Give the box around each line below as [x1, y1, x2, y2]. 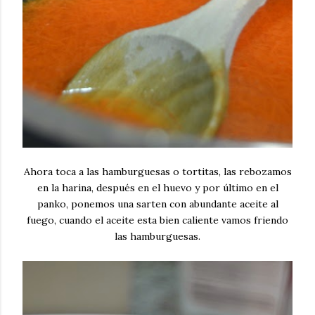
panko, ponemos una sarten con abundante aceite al [37, 198, 278, 210]
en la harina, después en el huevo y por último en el [37, 181, 278, 194]
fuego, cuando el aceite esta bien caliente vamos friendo [27, 214, 288, 226]
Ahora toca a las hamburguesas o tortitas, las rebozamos [23, 165, 292, 178]
